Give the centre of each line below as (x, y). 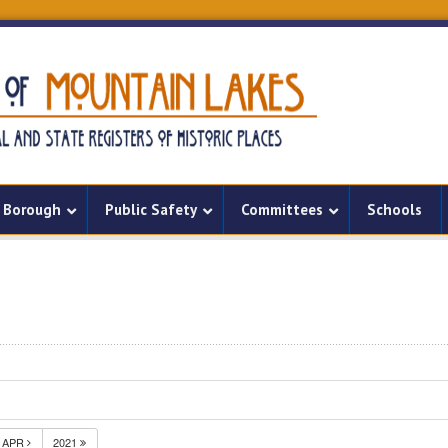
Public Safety (151, 209)
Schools (394, 209)
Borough (32, 209)
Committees (282, 209)
